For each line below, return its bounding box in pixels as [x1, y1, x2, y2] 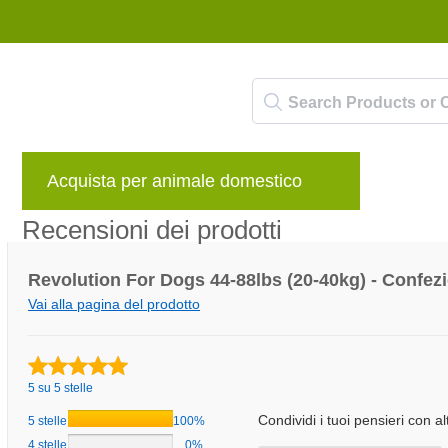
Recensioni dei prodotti [22, 215, 282, 245]
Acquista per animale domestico [47, 170, 302, 191]
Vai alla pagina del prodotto [28, 296, 200, 312]
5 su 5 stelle [28, 381, 93, 395]
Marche [396, 178, 444, 194]
